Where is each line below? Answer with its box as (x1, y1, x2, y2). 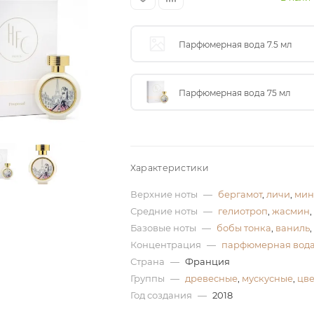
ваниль (275, 222, 310, 233)
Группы (130, 273, 167, 284)
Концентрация (130, 239, 203, 250)
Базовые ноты (130, 222, 198, 233)
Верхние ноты (130, 189, 200, 200)
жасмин (271, 205, 310, 217)
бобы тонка (216, 222, 271, 233)
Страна (130, 256, 167, 267)
